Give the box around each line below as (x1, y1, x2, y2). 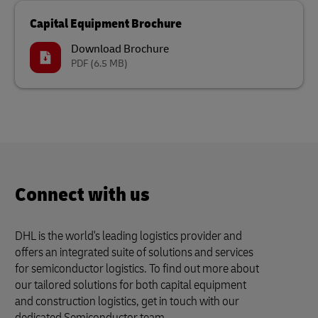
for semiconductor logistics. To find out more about (15, 261, 259, 277)
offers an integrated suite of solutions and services (15, 244, 253, 261)
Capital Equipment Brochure (30, 16, 182, 32)
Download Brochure (71, 42, 169, 56)
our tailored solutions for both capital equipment (15, 277, 246, 293)
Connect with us (15, 182, 150, 207)
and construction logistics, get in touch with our (15, 293, 239, 309)
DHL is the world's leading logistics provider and (15, 228, 242, 244)
